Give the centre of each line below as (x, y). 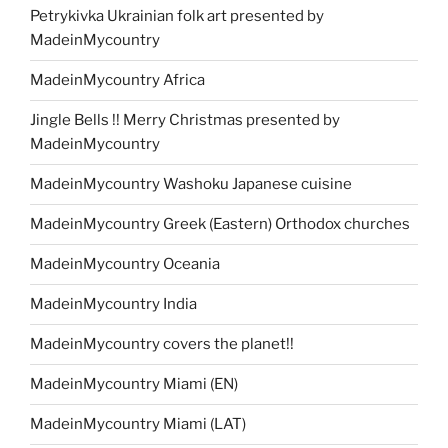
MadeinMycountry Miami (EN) (134, 384)
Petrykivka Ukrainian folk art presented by (177, 16)
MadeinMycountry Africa (117, 80)
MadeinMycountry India (113, 304)
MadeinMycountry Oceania (125, 264)
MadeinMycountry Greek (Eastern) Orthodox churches (220, 224)
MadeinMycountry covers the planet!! (162, 344)
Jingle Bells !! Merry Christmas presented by (185, 120)
